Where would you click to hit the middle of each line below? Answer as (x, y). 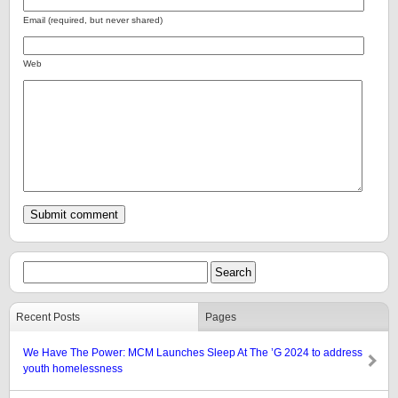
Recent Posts (48, 317)
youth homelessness (73, 369)
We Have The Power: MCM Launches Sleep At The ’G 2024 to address (193, 353)
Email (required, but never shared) (93, 20)
